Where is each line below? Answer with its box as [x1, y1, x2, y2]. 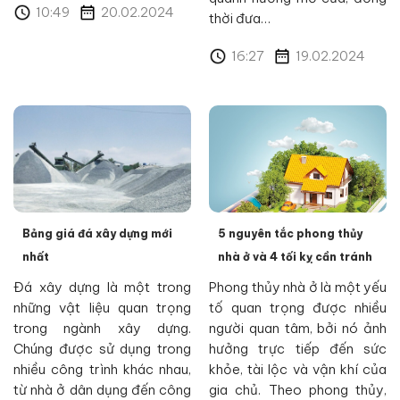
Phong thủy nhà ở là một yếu [209, 279, 387, 296]
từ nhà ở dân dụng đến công [13, 381, 191, 398]
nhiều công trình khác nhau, [13, 361, 191, 378]
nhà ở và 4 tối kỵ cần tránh [218, 250, 372, 263]
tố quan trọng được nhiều [209, 299, 387, 316]
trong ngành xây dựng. [13, 320, 191, 337]
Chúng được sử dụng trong [13, 340, 191, 357]
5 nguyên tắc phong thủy [218, 227, 362, 240]
